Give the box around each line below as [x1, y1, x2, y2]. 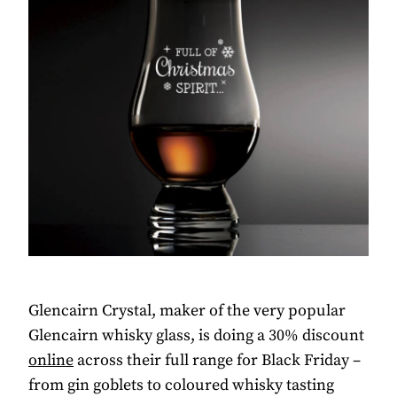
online [28, 350, 74, 371]
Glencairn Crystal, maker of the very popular [28, 300, 346, 322]
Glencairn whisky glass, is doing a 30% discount [28, 325, 364, 346]
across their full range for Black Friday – [74, 350, 361, 371]
